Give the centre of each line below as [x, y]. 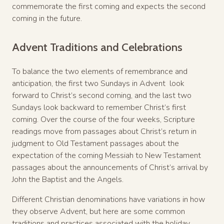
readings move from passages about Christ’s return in [104, 131]
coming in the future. [47, 18]
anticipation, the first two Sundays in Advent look [98, 83]
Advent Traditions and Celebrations [97, 47]
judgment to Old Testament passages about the [95, 143]
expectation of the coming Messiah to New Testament [106, 155]
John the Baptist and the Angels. [68, 179]
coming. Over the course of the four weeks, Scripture [103, 119]
